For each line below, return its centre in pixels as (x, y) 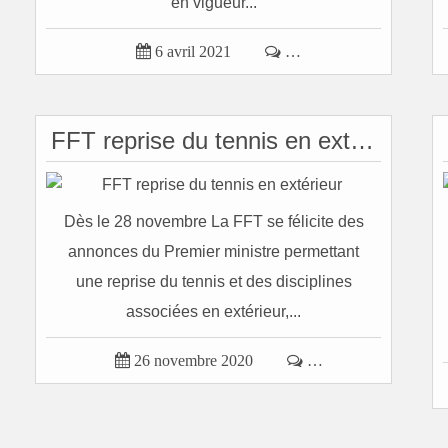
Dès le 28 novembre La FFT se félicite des (213, 221)
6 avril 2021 (193, 51)
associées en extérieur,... (213, 311)
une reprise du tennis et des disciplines (213, 281)
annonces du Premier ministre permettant (213, 251)
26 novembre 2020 (193, 360)
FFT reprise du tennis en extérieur (362, 140)
